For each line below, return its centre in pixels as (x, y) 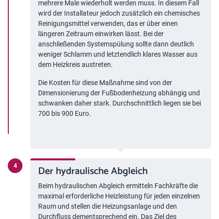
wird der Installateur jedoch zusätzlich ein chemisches (119, 13)
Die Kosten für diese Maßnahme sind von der (105, 83)
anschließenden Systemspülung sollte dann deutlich (116, 44)
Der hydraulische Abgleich (93, 172)
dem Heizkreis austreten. (76, 65)
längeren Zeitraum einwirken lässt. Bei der (101, 34)
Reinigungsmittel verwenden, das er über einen (108, 24)
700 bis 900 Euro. (65, 114)
